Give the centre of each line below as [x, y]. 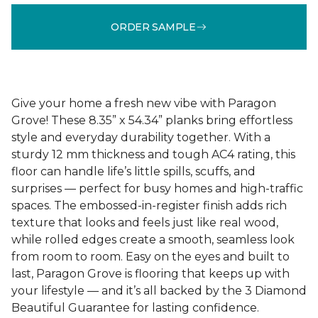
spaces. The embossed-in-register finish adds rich [149, 205]
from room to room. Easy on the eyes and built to [150, 257]
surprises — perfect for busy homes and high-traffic [157, 188]
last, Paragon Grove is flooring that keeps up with [150, 274]
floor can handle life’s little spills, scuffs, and [133, 171]
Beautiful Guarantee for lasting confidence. [135, 308]
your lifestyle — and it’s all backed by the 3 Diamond [159, 291]
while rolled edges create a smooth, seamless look [153, 240]
